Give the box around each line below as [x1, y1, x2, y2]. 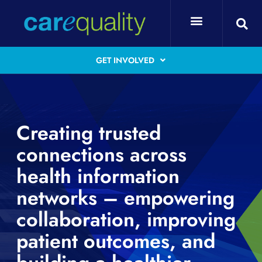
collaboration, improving [16, 205, 236, 235]
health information [16, 162, 180, 191]
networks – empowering [16, 184, 235, 213]
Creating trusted [16, 119, 161, 148]
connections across [16, 140, 187, 170]
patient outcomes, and [16, 227, 215, 256]
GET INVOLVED [96, 54, 155, 67]
